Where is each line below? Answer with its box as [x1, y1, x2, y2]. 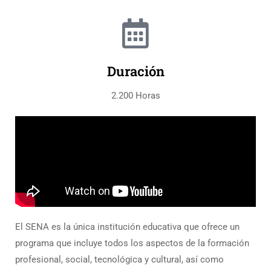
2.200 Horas [111, 90, 160, 102]
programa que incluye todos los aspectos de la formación [15, 238, 249, 249]
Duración [106, 62, 165, 80]
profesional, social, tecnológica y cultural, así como [15, 254, 224, 266]
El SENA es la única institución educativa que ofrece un [15, 221, 240, 233]
